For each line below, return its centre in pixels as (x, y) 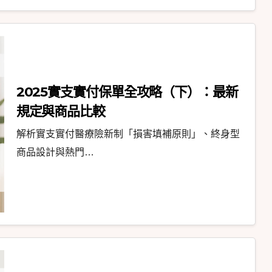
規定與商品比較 (60, 112)
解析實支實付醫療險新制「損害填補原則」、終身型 (128, 134)
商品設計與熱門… (55, 152)
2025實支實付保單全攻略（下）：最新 (127, 92)
